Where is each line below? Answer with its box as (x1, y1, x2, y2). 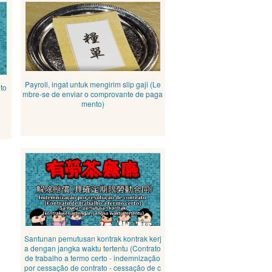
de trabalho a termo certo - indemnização (25, 253, 161, 263)
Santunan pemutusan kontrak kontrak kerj (24, 233, 161, 243)
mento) (81, 98, 104, 109)
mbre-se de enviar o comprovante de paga (22, 89, 163, 99)
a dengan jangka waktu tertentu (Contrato (24, 243, 161, 253)
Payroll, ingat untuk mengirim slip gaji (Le (24, 79, 161, 89)
